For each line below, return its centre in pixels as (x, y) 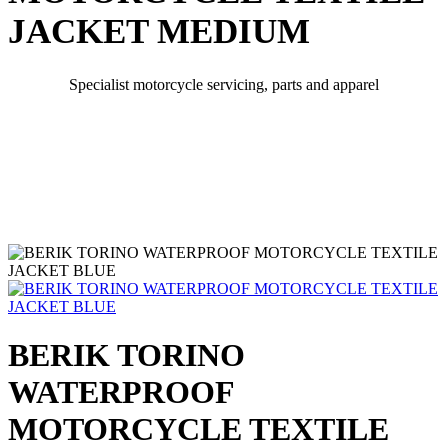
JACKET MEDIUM (159, 32)
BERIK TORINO (126, 355)
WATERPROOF (121, 392)
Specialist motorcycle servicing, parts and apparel (224, 84)
